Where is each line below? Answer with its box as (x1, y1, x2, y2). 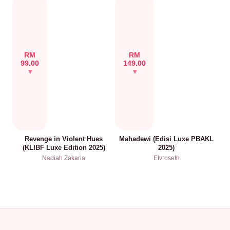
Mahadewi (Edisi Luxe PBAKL (119, 135, 214, 143)
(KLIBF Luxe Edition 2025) (22, 144, 105, 151)
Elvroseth (153, 155, 180, 162)
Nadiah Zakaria (42, 155, 85, 162)
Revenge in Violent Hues (25, 135, 103, 143)
